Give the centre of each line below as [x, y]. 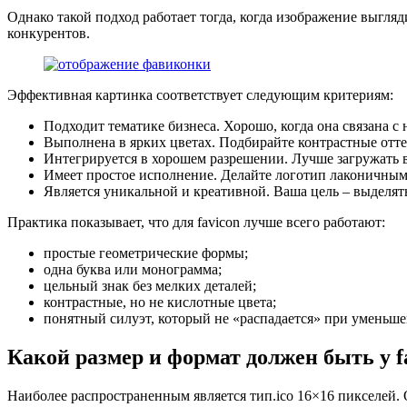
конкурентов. [49, 33]
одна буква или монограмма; [133, 269]
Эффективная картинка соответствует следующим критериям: [202, 95]
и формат [195, 357]
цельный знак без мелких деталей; [150, 286]
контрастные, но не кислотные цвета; [160, 302]
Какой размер [75, 357]
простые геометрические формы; [146, 253]
